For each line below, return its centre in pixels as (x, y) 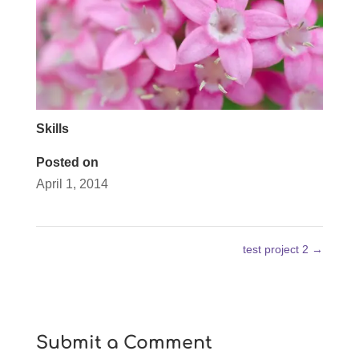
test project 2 (278, 249)
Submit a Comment (124, 343)
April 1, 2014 (72, 184)
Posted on (67, 162)
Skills (52, 128)
